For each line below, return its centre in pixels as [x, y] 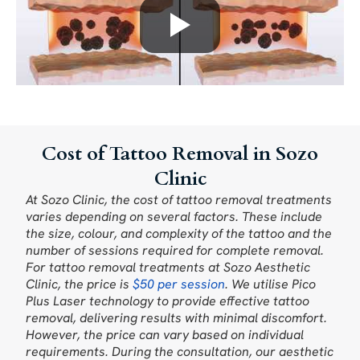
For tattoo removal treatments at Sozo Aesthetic [168, 267]
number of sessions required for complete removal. [175, 250]
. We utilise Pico [271, 284]
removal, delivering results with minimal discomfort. [177, 317]
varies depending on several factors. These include [174, 216]
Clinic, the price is [80, 284]
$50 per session [179, 284]
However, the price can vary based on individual [165, 334]
